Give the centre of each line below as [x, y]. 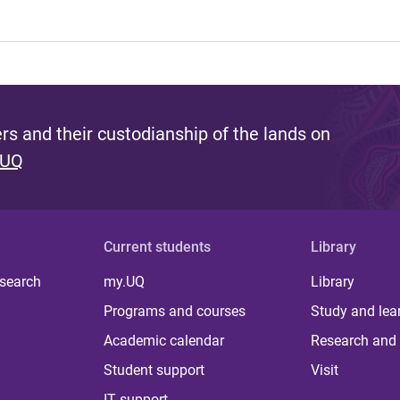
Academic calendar [164, 341]
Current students [158, 247]
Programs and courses [175, 311]
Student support [154, 370]
